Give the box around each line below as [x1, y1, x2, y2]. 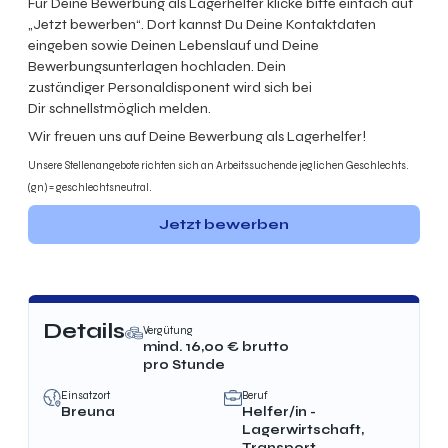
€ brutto [224, 339, 290, 355]
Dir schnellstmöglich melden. [28, 99, 214, 117]
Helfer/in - [242, 403, 316, 419]
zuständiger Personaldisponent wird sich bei [28, 78, 312, 96]
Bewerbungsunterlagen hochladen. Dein [28, 57, 286, 75]
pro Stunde [143, 357, 226, 373]
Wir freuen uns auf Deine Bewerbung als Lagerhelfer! [28, 127, 366, 145]
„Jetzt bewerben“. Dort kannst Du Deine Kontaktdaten [28, 15, 376, 33]
